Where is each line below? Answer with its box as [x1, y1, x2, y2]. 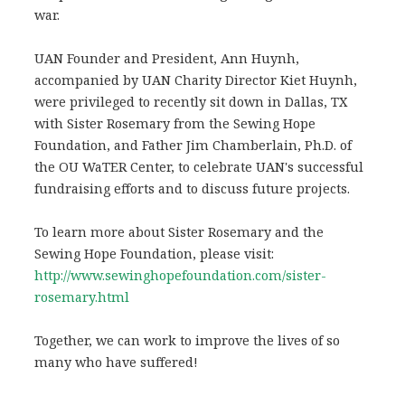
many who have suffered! [33, 353, 198, 371]
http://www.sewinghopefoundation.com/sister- [33, 266, 326, 284]
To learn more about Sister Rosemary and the [33, 222, 324, 240]
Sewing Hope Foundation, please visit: [33, 244, 274, 262]
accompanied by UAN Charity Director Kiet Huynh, [33, 71, 357, 89]
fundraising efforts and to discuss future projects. [33, 179, 350, 197]
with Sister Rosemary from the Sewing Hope [33, 114, 316, 132]
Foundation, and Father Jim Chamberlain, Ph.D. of [33, 136, 352, 154]
